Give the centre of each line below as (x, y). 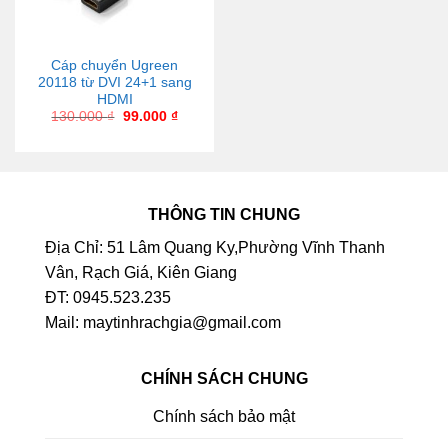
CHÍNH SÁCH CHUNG (224, 379)
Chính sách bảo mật (224, 416)
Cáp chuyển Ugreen (114, 66)
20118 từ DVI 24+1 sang (114, 83)
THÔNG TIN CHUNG (224, 215)
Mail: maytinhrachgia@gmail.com (163, 323)
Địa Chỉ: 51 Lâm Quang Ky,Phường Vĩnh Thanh (215, 248)
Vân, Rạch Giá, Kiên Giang (141, 273)
